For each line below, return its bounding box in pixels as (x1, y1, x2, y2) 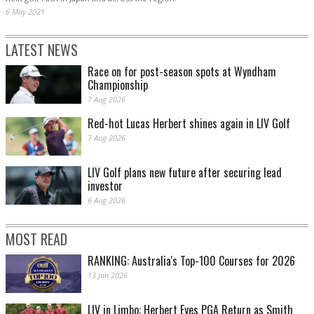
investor (88, 177, 123, 195)
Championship (88, 76, 148, 94)
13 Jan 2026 (88, 270, 128, 281)
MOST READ (6, 228, 67, 250)
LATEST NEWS (6, 39, 78, 61)
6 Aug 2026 (88, 195, 125, 206)
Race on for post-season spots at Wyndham (88, 63, 276, 81)
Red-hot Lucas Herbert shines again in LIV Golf (88, 115, 290, 132)
